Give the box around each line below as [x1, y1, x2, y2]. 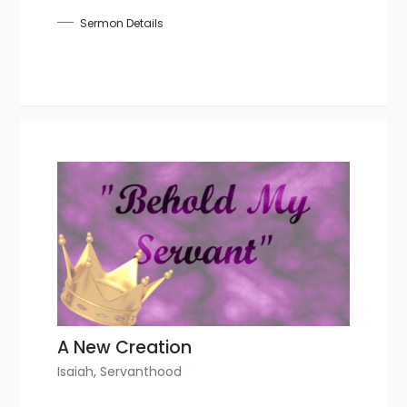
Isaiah [57, 362, 94, 381]
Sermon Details [80, 15, 164, 31]
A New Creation [57, 334, 193, 360]
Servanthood [100, 362, 183, 381]
